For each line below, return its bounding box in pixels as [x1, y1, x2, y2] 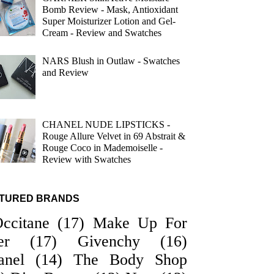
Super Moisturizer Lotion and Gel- [42, 15, 176, 26]
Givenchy [77, 232, 140, 250]
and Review [42, 67, 89, 78]
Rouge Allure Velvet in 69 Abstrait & [42, 130, 186, 141]
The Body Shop [73, 250, 187, 268]
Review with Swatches [42, 154, 131, 165]
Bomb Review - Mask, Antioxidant [42, 4, 179, 15]
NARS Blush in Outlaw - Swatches [42, 56, 180, 67]
